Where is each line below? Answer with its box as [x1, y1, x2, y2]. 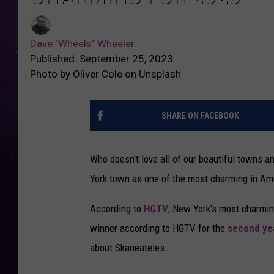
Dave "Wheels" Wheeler [30, 37, 135, 50]
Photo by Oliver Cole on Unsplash [30, 68, 181, 81]
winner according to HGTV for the [90, 222, 228, 235]
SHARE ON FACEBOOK [161, 111, 239, 121]
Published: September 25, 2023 [30, 53, 173, 65]
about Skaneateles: [90, 242, 166, 254]
